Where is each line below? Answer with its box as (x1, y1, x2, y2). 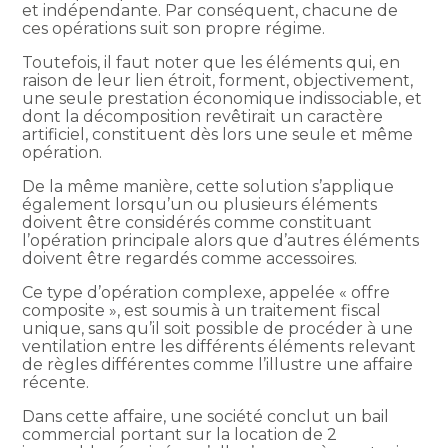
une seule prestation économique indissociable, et (22, 88, 423, 108)
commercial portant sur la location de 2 (22, 424, 338, 444)
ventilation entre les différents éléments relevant (22, 336, 417, 356)
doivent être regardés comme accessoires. (22, 248, 358, 268)
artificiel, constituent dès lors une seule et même (22, 124, 414, 144)
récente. (22, 372, 90, 392)
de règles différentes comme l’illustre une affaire (22, 354, 414, 374)
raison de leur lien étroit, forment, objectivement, (22, 70, 414, 90)
